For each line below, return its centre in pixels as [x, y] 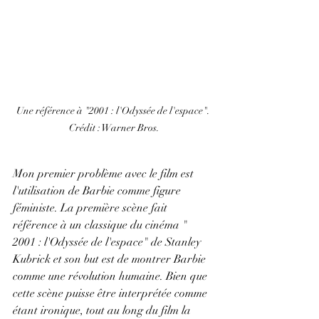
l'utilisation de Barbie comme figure [98, 191]
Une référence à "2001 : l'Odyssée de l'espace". [114, 111]
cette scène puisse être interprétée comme [111, 294]
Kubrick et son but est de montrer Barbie [111, 260]
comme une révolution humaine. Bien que [111, 277]
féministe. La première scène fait [91, 208]
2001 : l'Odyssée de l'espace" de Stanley [108, 242]
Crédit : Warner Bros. [114, 128]
